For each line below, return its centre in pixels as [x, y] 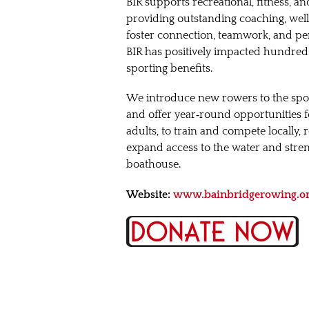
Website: [148, 194]
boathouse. [153, 165]
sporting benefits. [169, 69]
